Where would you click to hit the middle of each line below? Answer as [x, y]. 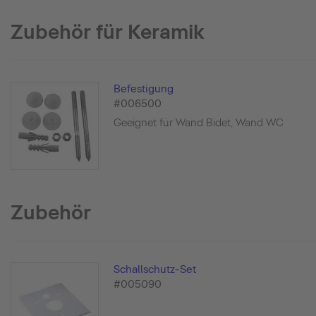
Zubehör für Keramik [108, 32]
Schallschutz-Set [155, 270]
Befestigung [144, 89]
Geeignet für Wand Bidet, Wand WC [199, 123]
